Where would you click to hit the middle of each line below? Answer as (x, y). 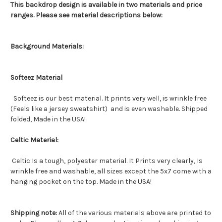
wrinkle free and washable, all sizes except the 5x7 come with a (111, 171)
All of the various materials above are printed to (134, 213)
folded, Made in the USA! (48, 119)
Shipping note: (34, 213)
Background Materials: (47, 47)
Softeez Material (36, 78)
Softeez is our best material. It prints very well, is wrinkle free (109, 99)
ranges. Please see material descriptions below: (86, 15)
